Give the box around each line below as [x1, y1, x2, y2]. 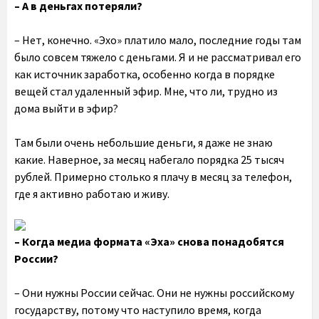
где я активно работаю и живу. [14, 187, 169, 201]
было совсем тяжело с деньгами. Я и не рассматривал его [14, 50, 301, 64]
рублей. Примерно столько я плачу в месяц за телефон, [14, 169, 292, 184]
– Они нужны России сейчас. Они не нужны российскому [14, 286, 294, 300]
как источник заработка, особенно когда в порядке [14, 67, 275, 81]
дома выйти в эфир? [14, 101, 118, 115]
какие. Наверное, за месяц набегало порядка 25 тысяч [14, 152, 284, 167]
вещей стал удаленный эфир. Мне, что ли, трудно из [14, 84, 278, 98]
